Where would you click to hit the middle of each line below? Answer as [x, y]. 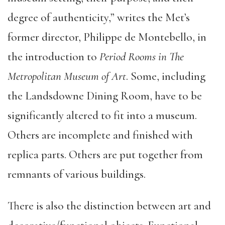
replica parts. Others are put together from [105, 154]
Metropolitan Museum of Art [67, 76]
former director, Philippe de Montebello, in [107, 37]
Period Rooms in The [142, 57]
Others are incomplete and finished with [100, 135]
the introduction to [53, 57]
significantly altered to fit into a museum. [102, 115]
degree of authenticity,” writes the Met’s [99, 17]
